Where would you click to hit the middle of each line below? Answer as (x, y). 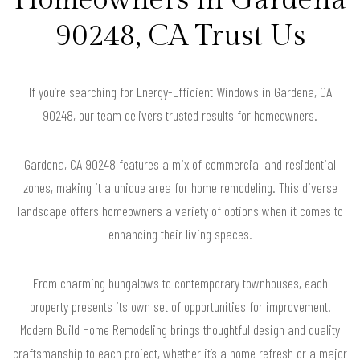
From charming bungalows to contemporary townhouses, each (180, 282)
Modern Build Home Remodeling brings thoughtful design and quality (180, 329)
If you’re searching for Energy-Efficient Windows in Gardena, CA (180, 91)
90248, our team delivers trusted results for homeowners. (180, 115)
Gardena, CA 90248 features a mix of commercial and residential (180, 164)
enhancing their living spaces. (180, 233)
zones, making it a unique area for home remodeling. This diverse (180, 187)
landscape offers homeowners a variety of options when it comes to (180, 210)
